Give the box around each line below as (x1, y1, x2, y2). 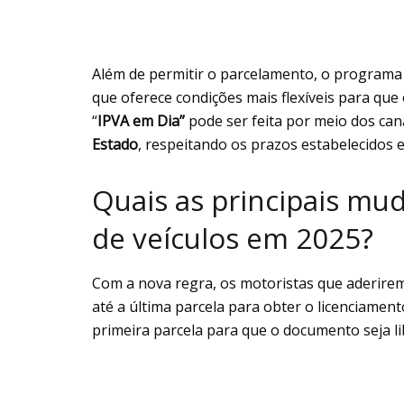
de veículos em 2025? (92, 219, 373, 258)
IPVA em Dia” (97, 111, 188, 132)
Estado (92, 134, 138, 155)
